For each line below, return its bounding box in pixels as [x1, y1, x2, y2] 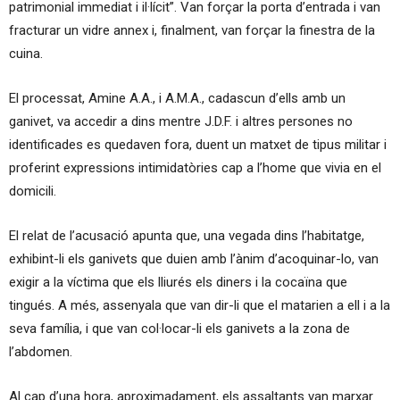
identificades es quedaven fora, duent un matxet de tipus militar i [9, 136, 387, 153]
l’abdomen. [9, 343, 72, 360]
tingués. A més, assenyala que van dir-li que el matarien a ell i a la [9, 296, 390, 313]
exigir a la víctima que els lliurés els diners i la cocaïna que [9, 273, 347, 290]
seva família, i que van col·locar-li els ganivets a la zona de [9, 320, 350, 337]
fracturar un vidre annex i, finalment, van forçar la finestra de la [9, 21, 375, 38]
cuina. [9, 45, 43, 62]
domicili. [9, 182, 56, 199]
